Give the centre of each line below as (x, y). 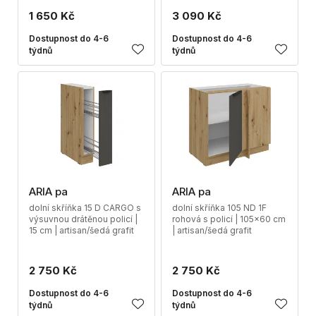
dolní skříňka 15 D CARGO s (85, 208)
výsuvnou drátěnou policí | (83, 219)
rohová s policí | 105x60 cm (229, 219)
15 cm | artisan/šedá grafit (81, 230)
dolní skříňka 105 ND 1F (219, 208)
